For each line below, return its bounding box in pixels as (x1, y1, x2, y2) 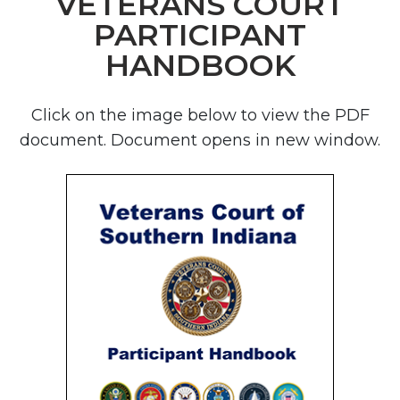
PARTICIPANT (94, 15, 306, 54)
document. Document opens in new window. (20, 130, 380, 151)
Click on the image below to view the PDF (30, 105, 370, 126)
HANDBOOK (104, 46, 296, 84)
